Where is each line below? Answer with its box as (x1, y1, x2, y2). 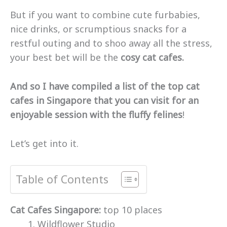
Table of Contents (16, 171, 108, 186)
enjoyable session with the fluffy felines (10, 108, 182, 121)
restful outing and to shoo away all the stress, (10, 37, 212, 50)
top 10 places (103, 203, 162, 216)
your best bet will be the (10, 51, 121, 64)
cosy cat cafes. (121, 51, 186, 64)
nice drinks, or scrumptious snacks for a (10, 23, 186, 35)
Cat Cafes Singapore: (10, 203, 103, 216)
